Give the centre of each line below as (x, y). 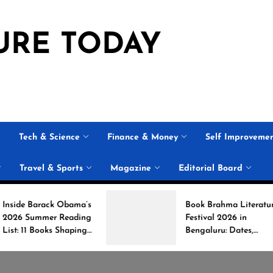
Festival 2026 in (153, 218)
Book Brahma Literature (169, 205)
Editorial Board (211, 168)
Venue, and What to (160, 243)
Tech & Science (49, 137)
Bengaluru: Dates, (156, 230)
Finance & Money (143, 137)
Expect (135, 256)
